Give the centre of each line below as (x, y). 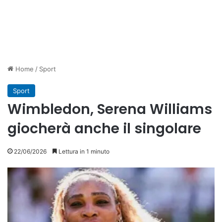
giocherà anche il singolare (104, 129)
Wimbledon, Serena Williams (110, 109)
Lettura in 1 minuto (83, 151)
